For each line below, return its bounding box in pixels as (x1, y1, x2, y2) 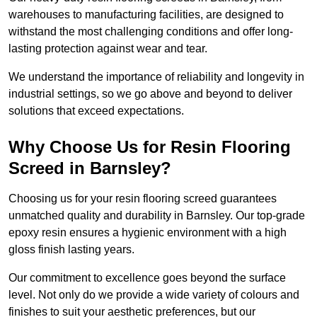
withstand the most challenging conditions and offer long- (8, 25, 293, 38)
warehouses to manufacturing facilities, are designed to (8, 8, 284, 21)
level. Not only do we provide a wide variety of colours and (8, 289, 299, 301)
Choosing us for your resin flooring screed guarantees (8, 192, 277, 205)
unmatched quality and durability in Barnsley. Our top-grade (8, 209, 305, 222)
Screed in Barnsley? (8, 158, 171, 178)
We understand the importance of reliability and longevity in (8, 71, 304, 83)
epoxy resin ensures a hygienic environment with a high (8, 226, 287, 239)
